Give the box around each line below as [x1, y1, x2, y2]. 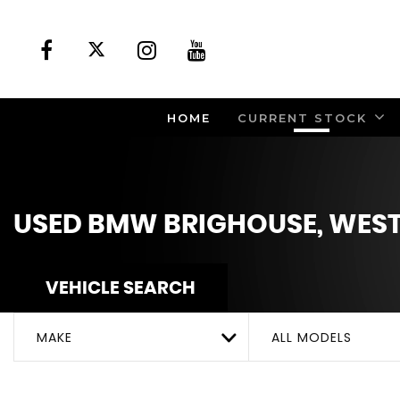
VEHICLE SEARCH [46, 279, 196, 298]
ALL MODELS [271, 329, 352, 347]
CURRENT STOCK [237, 111, 367, 125]
